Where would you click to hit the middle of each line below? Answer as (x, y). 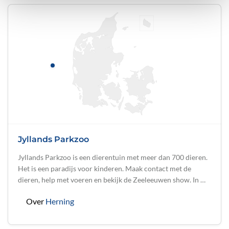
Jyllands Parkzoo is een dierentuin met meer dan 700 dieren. (113, 157)
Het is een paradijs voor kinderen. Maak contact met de (105, 168)
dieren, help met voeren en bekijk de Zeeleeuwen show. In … (112, 179)
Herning (60, 201)
